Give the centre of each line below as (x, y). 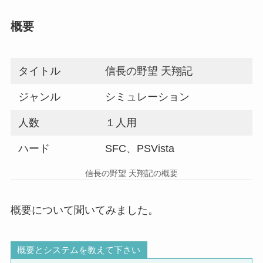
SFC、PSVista (140, 148)
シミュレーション (148, 97)
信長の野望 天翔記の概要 (131, 173)
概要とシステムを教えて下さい (79, 249)
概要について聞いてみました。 (84, 210)
